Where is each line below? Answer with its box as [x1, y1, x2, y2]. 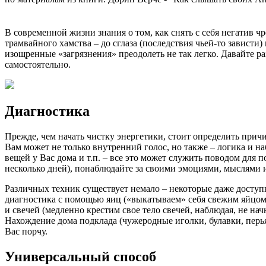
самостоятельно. [5, 59, 71, 70]
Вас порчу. [5, 226, 47, 236]
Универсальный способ [5, 248, 156, 264]
